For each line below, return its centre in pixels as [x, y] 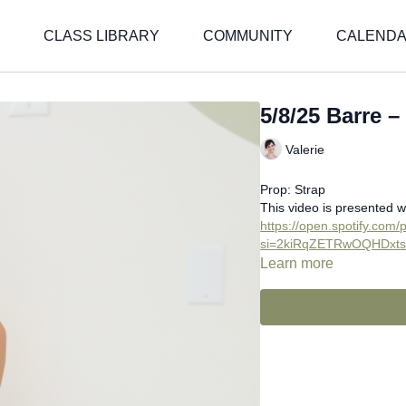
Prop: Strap [293, 189]
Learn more [297, 263]
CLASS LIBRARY [101, 36]
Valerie [305, 149]
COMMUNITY [248, 36]
